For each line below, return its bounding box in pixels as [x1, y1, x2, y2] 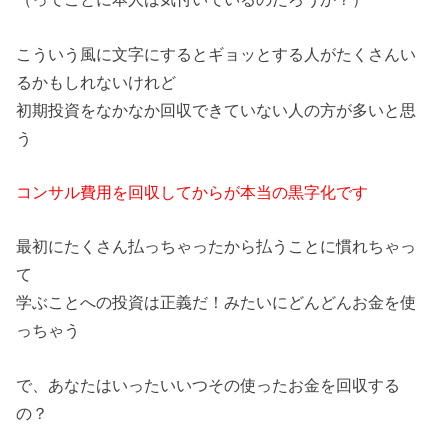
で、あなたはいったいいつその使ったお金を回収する [16, 375, 401, 394]
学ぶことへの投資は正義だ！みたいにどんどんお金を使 [16, 293, 417, 312]
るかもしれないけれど [16, 72, 177, 91]
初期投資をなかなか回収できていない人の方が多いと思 [16, 100, 417, 119]
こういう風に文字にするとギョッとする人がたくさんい [16, 44, 417, 63]
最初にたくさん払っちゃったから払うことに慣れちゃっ [16, 237, 417, 256]
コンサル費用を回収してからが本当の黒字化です [16, 182, 369, 201]
